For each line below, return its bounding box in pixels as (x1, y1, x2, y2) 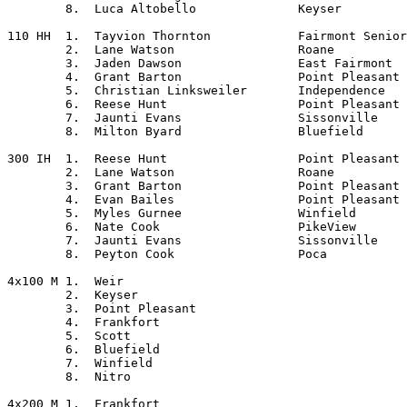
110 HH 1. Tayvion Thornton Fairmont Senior (7, 29, 51, 43)
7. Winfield (7, 356, 65, 370)
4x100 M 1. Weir (7, 274, 58, 288)
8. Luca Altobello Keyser (7, 2, 65, 15)
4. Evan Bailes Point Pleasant (7, 193, 65, 206)
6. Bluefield (7, 342, 65, 356)
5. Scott (7, 329, 65, 342)
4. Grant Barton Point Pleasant (7, 70, 65, 84)
